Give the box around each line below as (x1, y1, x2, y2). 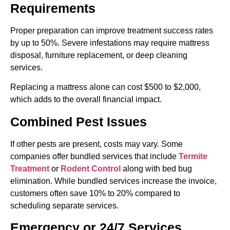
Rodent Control (61, 164, 121, 173)
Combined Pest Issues (10, 114, 147, 129)
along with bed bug (121, 164, 192, 173)
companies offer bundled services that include (10, 151, 179, 161)
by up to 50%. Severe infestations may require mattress (10, 38, 209, 47)
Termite (179, 151, 207, 161)
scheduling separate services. (10, 201, 119, 210)
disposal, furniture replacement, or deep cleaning (10, 50, 187, 60)
